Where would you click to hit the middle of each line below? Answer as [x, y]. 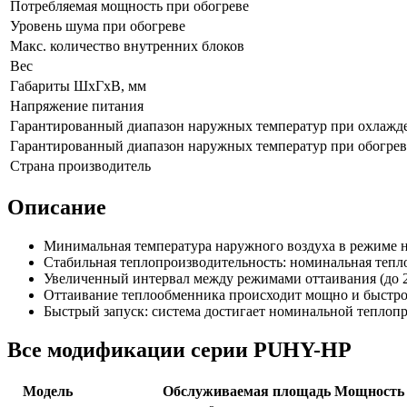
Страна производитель [80, 166]
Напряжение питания [77, 106]
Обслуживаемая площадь [247, 391]
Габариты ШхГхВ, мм [78, 86]
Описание [57, 207]
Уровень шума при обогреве [98, 26]
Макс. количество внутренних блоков [127, 46]
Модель [48, 391]
